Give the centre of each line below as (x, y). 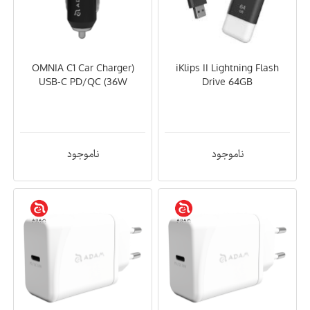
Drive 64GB (227, 81)
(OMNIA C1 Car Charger (81, 67)
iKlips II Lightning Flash (227, 67)
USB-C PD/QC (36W (83, 81)
